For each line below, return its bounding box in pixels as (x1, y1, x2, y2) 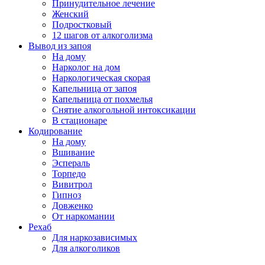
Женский (52, 9, 89, 20)
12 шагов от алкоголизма (52, 30, 153, 41)
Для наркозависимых (52, 232, 137, 243)
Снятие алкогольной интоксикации (52, 105, 196, 115)
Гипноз (52, 190, 81, 201)
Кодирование (28, 126, 82, 137)
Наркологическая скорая (52, 73, 150, 83)
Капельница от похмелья (52, 94, 153, 105)
